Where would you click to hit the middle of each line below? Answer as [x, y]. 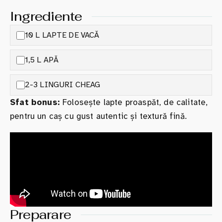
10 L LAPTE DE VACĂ [62, 35]
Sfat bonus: [35, 102]
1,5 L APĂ [42, 60]
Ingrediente [46, 17]
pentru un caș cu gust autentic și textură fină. [98, 116]
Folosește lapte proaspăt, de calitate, [134, 102]
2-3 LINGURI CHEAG [62, 84]
